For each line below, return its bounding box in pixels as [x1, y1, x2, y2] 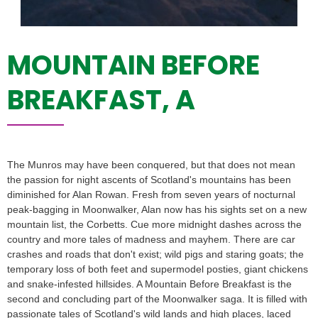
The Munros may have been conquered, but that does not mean [7, 159, 295, 171]
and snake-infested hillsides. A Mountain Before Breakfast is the [7, 278, 292, 290]
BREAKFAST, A [7, 81, 195, 119]
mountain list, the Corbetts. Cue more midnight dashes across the [7, 219, 302, 231]
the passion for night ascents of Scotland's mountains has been [7, 174, 291, 186]
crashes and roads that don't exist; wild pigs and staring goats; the [7, 248, 304, 261]
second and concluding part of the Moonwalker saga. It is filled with [7, 293, 307, 305]
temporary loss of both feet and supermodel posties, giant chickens [7, 263, 308, 275]
